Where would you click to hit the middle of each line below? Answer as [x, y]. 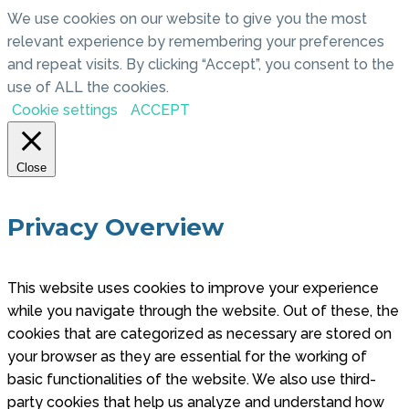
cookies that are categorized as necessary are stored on [199, 334]
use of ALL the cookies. [88, 88]
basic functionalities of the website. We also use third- [192, 380]
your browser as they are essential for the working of [187, 357]
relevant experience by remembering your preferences [196, 42]
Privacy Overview [115, 227]
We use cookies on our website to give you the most [187, 19]
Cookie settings [65, 110]
